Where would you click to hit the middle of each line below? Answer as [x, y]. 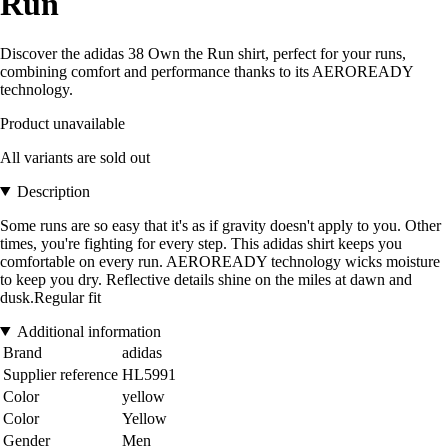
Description [53, 191]
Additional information [88, 331]
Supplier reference [60, 374]
